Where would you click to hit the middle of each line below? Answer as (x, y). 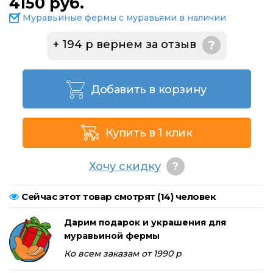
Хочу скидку (125, 167)
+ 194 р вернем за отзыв (124, 45)
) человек (193, 197)
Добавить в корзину (149, 90)
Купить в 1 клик (149, 133)
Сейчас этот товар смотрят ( (91, 197)
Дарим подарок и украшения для (145, 223)
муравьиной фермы (112, 236)
